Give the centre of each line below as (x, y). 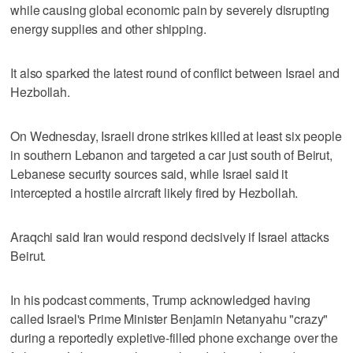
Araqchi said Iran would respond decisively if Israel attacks (170, 236)
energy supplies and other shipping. (108, 28)
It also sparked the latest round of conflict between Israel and (175, 72)
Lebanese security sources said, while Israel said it (149, 173)
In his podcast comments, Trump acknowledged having (161, 299)
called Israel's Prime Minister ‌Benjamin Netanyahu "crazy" (169, 318)
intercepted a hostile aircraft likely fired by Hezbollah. (154, 192)
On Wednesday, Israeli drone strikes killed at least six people (176, 136)
